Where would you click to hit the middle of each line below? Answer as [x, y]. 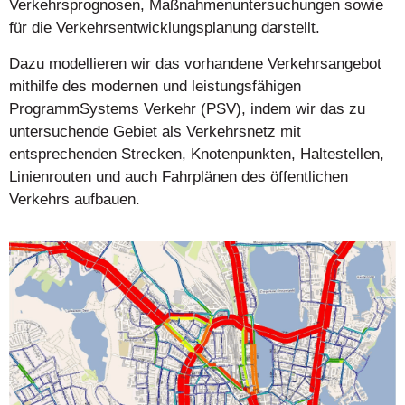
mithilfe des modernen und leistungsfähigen [155, 86]
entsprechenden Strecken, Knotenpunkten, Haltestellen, [197, 154]
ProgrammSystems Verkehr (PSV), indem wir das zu [187, 108]
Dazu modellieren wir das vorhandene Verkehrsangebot [195, 63]
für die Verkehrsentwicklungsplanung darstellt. [165, 28]
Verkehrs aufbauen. [75, 199]
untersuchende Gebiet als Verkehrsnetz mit [155, 131]
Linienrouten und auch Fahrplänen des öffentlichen [179, 176]
